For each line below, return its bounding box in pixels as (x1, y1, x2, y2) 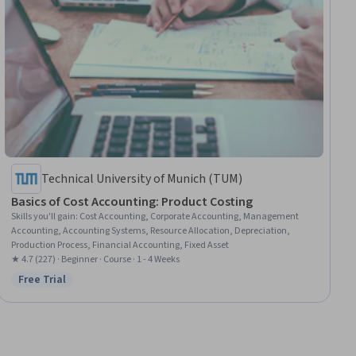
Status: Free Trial (17, 279, 110, 297)
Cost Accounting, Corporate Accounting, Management (79, 210, 300, 224)
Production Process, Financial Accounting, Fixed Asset (11, 238, 230, 253)
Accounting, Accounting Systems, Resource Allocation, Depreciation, (11, 224, 291, 238)
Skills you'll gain (11, 210, 76, 224)
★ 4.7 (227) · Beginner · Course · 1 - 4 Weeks (11, 253, 180, 267)
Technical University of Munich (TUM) (41, 170, 243, 188)
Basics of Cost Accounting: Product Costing (11, 193, 253, 211)
